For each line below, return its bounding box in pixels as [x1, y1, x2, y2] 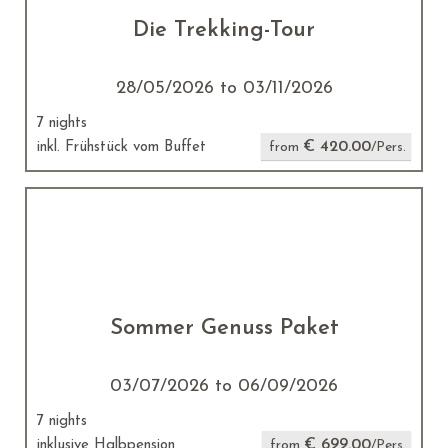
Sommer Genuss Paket [109, 317, 339, 340]
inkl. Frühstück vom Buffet [37, 140, 206, 155]
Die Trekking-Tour [133, 19, 315, 42]
